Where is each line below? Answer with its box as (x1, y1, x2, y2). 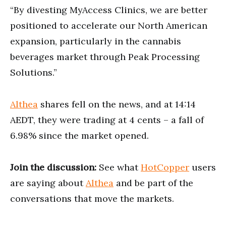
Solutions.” (10, 66, 57, 78)
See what (96, 161, 141, 173)
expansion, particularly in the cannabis (10, 35, 181, 47)
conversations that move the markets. (10, 192, 174, 204)
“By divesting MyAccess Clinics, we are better (10, 4, 207, 16)
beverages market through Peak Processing (10, 50, 200, 63)
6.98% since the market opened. (10, 129, 149, 141)
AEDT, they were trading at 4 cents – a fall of (10, 114, 204, 126)
